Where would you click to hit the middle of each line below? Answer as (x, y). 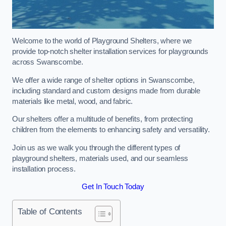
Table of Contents (50, 211)
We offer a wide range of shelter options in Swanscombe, (104, 80)
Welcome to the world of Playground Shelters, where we (102, 41)
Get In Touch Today (113, 187)
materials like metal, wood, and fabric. (73, 101)
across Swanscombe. (48, 62)
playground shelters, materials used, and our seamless (100, 158)
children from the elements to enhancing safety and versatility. (111, 130)
